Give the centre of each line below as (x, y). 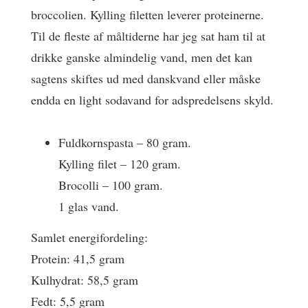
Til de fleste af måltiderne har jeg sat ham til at (148, 35)
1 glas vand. (89, 206)
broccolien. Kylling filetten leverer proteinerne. (147, 14)
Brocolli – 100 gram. (111, 185)
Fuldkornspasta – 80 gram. (125, 142)
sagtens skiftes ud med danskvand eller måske (146, 78)
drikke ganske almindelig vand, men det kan (142, 57)
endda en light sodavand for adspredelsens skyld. (152, 99)
